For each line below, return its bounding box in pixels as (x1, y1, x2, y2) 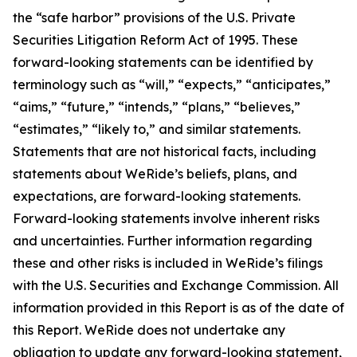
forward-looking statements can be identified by (13, 54, 313, 71)
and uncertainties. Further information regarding (13, 233, 312, 249)
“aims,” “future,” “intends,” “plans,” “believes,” (13, 99, 300, 116)
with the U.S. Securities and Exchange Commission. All (13, 277, 339, 294)
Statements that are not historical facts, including (13, 143, 316, 160)
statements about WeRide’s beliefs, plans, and (13, 166, 297, 182)
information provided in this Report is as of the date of (13, 300, 344, 316)
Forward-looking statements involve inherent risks (13, 210, 320, 227)
